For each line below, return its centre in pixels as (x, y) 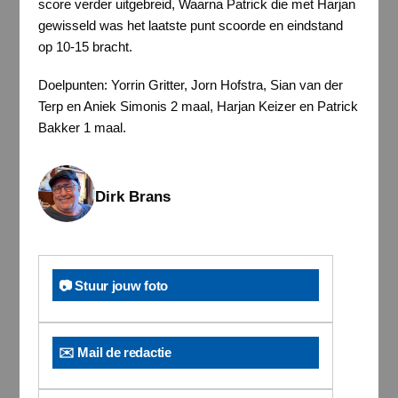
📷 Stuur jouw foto (113, 285)
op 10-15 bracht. (85, 46)
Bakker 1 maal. (82, 128)
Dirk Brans (132, 197)
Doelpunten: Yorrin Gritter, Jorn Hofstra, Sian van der (190, 85)
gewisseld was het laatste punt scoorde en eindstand (190, 25)
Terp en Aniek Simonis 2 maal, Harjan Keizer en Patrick (198, 107)
